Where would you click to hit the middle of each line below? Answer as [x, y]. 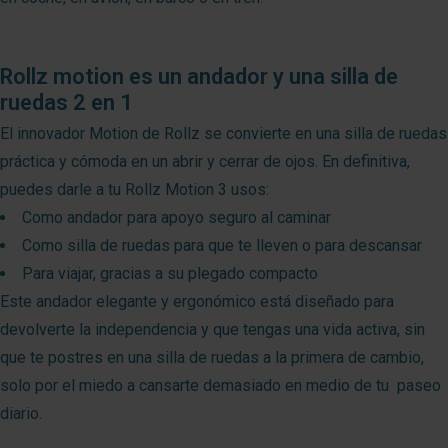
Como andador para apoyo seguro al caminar [176, 218]
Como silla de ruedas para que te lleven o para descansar [222, 246]
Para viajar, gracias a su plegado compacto [170, 274]
